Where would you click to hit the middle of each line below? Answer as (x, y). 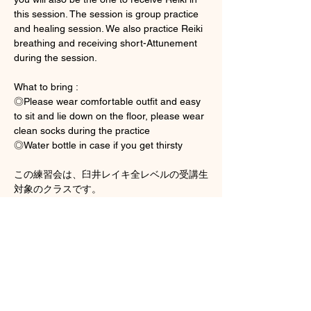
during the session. (57, 57)
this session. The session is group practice (108, 14)
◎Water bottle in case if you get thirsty (98, 145)
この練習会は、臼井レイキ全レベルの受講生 (111, 174)
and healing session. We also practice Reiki (110, 28)
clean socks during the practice (83, 130)
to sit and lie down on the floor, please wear (110, 116)
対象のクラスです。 (58, 188)
